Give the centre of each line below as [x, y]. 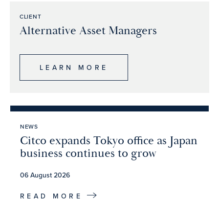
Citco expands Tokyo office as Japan [109, 141]
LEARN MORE [74, 68]
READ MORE [51, 196]
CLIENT [31, 17]
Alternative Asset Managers [88, 31]
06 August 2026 [45, 175]
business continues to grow [88, 154]
